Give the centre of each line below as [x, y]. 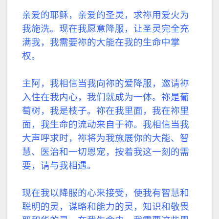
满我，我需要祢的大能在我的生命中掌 [101, 42]
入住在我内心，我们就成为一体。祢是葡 [106, 97]
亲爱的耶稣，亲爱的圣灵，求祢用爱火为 [106, 15]
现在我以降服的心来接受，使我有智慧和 [106, 193]
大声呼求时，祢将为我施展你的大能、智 [106, 138]
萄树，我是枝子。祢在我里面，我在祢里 [106, 110]
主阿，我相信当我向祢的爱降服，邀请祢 [106, 83]
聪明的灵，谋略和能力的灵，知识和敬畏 [106, 206]
